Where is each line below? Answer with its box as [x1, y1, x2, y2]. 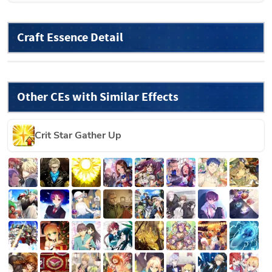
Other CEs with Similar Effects [17, 88, 178, 105]
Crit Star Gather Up [35, 128, 121, 142]
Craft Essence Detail [17, 29, 123, 46]
